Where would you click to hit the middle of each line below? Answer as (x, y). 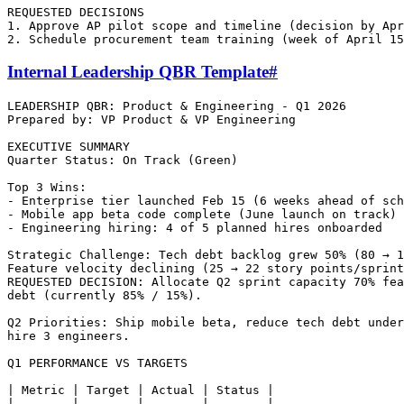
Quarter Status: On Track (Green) (123, 161)
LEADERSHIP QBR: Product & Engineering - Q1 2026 (177, 106)
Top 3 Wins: (47, 188)
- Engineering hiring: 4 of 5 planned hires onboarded (195, 228)
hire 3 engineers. (69, 336)
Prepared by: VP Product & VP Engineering (151, 120)
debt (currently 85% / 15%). (105, 296)
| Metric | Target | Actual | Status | (141, 390)
